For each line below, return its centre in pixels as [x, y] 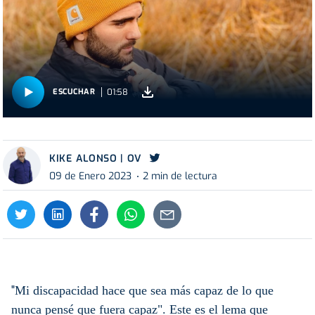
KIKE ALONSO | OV [96, 158]
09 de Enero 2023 [90, 176]
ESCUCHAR [74, 92]
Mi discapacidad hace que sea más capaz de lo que [144, 290]
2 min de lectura [180, 176]
